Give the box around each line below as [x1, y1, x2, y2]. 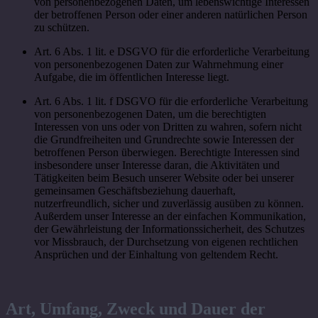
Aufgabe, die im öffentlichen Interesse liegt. [34, 71, 229, 84]
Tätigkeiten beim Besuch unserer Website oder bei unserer [34, 172, 294, 185]
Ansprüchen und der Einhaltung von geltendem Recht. [34, 248, 278, 261]
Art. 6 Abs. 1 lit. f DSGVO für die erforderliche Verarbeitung [34, 95, 308, 108]
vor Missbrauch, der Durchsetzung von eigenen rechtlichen [34, 236, 298, 248]
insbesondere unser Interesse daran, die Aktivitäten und [34, 159, 280, 172]
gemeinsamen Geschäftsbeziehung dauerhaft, [34, 185, 236, 197]
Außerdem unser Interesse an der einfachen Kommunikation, [34, 210, 306, 223]
